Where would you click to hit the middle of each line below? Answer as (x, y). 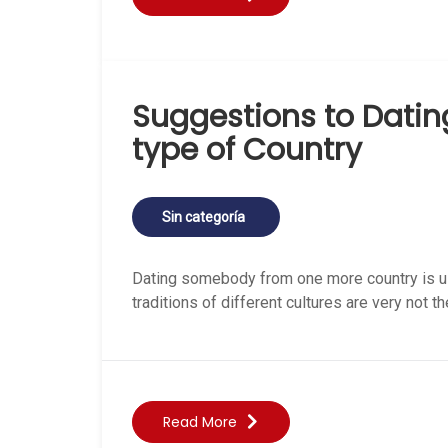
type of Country (247, 150)
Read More (200, 422)
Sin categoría (203, 217)
